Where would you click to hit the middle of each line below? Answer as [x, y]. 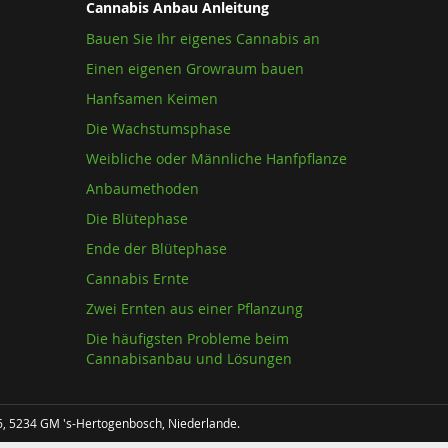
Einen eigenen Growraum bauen [195, 68]
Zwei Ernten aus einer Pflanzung [194, 308]
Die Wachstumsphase [158, 128]
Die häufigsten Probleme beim [187, 338]
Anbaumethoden [142, 188]
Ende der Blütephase [156, 248]
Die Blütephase [137, 218]
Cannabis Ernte [137, 278]
